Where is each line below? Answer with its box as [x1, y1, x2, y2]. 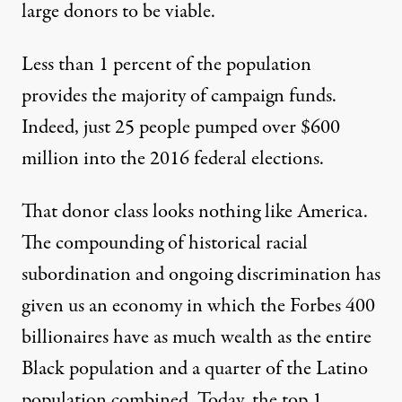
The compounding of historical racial [22, 229, 308, 258]
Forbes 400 [290, 292, 375, 321]
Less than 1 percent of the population [22, 50, 311, 80]
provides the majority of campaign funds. [22, 82, 336, 111]
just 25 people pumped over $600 [83, 113, 340, 143]
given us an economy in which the [22, 292, 290, 321]
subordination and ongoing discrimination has [22, 260, 380, 290]
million [22, 144, 79, 174]
